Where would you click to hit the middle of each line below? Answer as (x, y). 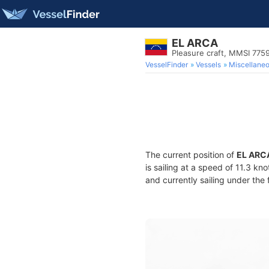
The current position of (191, 155)
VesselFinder (167, 65)
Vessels (208, 65)
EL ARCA (195, 43)
